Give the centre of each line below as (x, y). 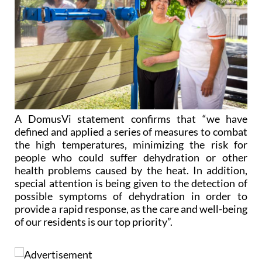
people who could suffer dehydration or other (131, 156)
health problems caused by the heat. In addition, (131, 169)
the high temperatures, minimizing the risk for (131, 144)
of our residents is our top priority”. (94, 221)
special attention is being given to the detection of (131, 182)
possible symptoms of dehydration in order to (131, 195)
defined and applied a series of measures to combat (131, 131)
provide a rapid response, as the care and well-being (131, 208)
